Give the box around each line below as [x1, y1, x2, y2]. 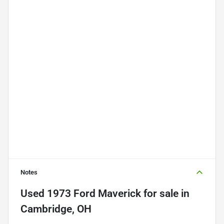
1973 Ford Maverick [47, 187, 141, 199]
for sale [141, 187, 178, 199]
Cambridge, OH [20, 202, 91, 215]
